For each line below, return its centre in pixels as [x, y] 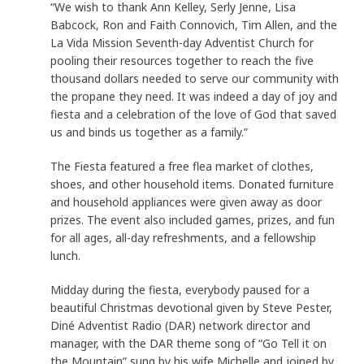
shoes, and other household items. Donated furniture [193, 184]
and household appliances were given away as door [186, 201]
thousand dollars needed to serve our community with [195, 78]
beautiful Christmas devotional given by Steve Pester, [192, 307]
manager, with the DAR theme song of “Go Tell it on [189, 343]
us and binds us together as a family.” [149, 132]
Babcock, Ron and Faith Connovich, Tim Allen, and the [194, 24]
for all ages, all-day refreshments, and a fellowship [184, 237]
